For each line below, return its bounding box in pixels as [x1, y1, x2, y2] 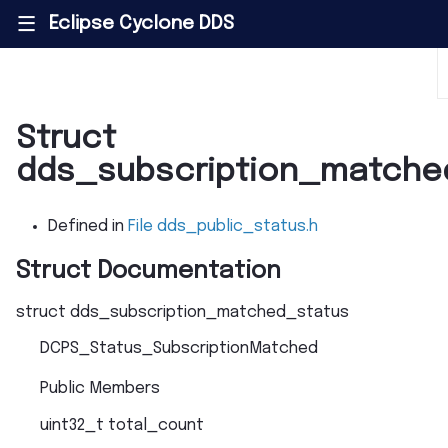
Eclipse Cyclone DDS [48, 13, 234, 34]
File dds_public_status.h [128, 218, 318, 236]
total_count [108, 416, 204, 434]
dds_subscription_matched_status [70, 303, 349, 321]
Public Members [40, 379, 160, 397]
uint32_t [40, 416, 104, 434]
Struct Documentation [16, 259, 281, 284]
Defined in [48, 218, 128, 236]
